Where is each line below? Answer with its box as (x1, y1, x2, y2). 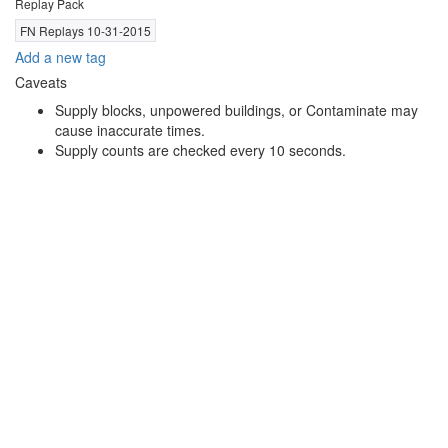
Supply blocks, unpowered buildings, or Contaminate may (55, 100, 418, 121)
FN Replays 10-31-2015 (20, 22, 151, 40)
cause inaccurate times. (55, 120, 205, 141)
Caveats (15, 72, 67, 93)
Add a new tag (15, 47, 106, 68)
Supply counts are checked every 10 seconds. (55, 140, 346, 161)
